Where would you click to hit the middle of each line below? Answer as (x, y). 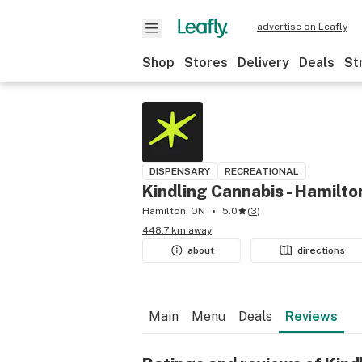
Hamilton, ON (174, 211)
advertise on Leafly (302, 27)
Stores (206, 63)
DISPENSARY (180, 171)
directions (322, 250)
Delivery (263, 63)
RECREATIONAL (262, 171)
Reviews (311, 316)
